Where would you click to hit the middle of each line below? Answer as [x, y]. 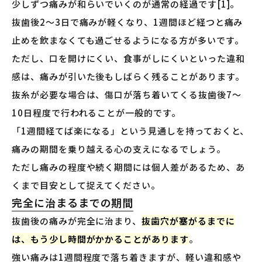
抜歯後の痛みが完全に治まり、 [77, 221]
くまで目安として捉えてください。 [86, 185]
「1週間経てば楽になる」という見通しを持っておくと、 [131, 131]
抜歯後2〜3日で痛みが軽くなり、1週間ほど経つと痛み [127, 22]
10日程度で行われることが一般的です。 [96, 113]
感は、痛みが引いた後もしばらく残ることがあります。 [128, 77]
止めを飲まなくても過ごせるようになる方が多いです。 [128, 40]
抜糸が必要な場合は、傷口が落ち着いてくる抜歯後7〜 [127, 95]
